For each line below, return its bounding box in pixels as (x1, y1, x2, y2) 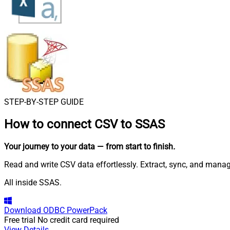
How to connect (4, 117, 94, 131)
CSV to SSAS (94, 117, 165, 131)
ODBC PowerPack (43, 205, 107, 215)
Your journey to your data (4, 141, 95, 151)
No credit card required (37, 215, 119, 225)
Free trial (4, 215, 35, 225)
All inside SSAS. (4, 177, 62, 187)
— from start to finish (97, 141, 173, 151)
